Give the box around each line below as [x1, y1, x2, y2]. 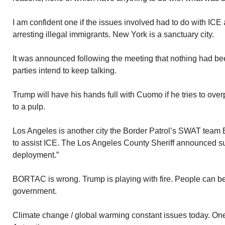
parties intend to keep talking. [13, 66, 117, 75]
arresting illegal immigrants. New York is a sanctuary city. [13, 30, 214, 39]
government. [13, 187, 57, 195]
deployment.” [13, 151, 59, 159]
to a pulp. [13, 102, 45, 111]
